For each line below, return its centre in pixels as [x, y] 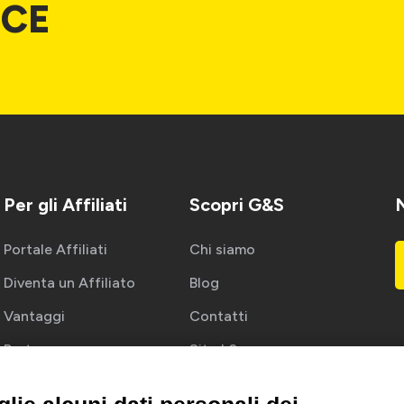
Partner [29, 349]
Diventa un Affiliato [70, 282]
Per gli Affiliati [66, 204]
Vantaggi [35, 316]
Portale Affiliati [56, 249]
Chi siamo [222, 249]
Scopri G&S [236, 204]
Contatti [218, 316]
